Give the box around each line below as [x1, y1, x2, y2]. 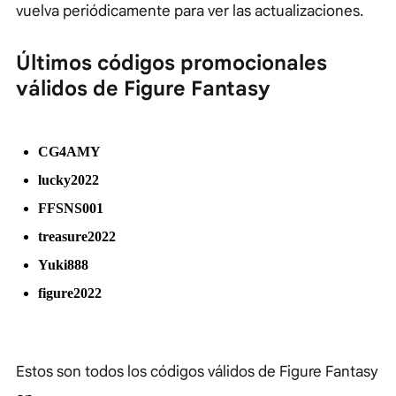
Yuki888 [37, 256, 92, 272]
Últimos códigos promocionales [16, 49, 327, 76]
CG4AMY [37, 143, 104, 159]
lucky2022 [37, 171, 103, 187]
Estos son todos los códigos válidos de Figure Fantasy [16, 362, 378, 381]
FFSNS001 [37, 200, 107, 216]
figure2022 [37, 285, 102, 301]
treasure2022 [37, 228, 119, 244]
